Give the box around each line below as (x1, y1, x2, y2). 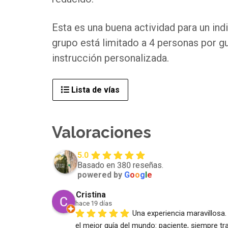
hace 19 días (75, 199, 112, 207)
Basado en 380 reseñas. (77, 160, 163, 170)
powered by (77, 169, 124, 180)
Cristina (76, 189, 106, 199)
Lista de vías (69, 85, 120, 95)
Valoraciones (52, 123, 151, 142)
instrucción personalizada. (52, 52, 169, 64)
